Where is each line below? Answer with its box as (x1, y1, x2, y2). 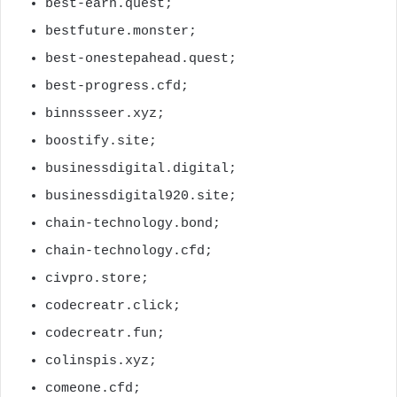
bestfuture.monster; (45, 23, 197, 39)
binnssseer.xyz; (45, 105, 165, 121)
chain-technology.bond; (45, 215, 221, 231)
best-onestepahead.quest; (45, 51, 237, 66)
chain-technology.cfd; (45, 243, 213, 259)
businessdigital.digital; (45, 160, 237, 176)
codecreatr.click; (45, 298, 181, 314)
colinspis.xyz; (45, 353, 157, 369)
